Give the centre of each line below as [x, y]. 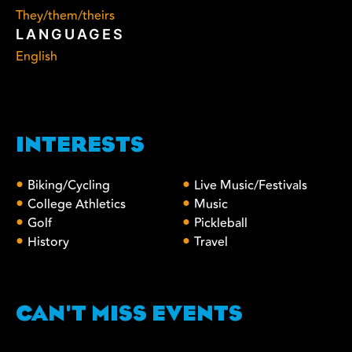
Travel [211, 242]
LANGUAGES [70, 35]
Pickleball [220, 224]
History [48, 242]
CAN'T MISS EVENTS [129, 315]
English [37, 57]
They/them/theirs [65, 16]
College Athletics [77, 205]
